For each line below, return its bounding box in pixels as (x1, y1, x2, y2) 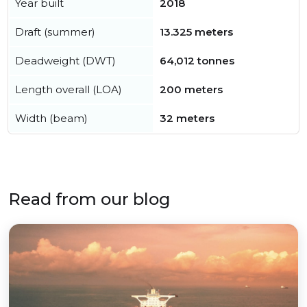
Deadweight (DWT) (15, 54, 116, 68)
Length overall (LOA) (15, 83, 122, 97)
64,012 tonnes (160, 54, 234, 68)
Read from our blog (8, 189, 171, 210)
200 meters (160, 83, 223, 97)
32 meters (160, 112, 214, 125)
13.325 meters (160, 25, 233, 39)
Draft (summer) (15, 25, 95, 39)
